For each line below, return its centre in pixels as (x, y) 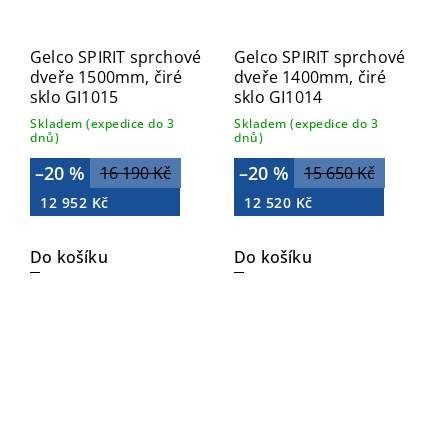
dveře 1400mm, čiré (310, 77)
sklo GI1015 (74, 97)
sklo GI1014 (278, 97)
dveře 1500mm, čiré (106, 77)
